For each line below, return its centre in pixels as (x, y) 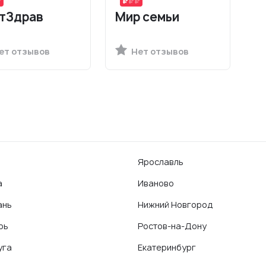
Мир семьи (148, 17)
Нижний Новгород (175, 205)
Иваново (156, 183)
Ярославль (161, 162)
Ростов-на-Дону (172, 226)
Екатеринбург (167, 247)
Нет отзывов (159, 51)
